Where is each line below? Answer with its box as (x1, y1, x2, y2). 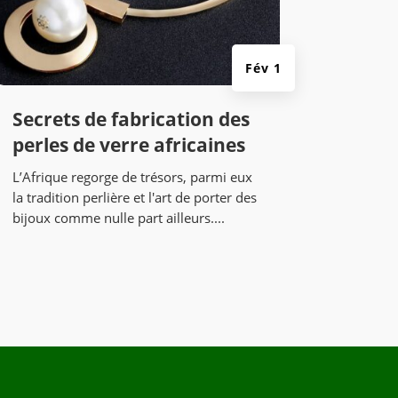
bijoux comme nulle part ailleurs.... (12, 209, 225, 227)
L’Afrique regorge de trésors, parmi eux (12, 168, 252, 187)
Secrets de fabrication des (12, 107, 250, 132)
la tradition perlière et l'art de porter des (12, 188, 257, 207)
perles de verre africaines (12, 132, 245, 158)
